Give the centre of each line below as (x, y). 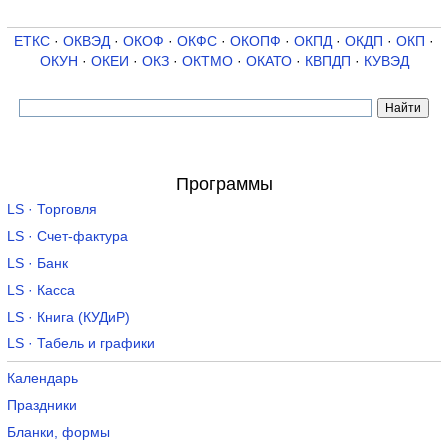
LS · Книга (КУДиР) (68, 317)
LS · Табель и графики (80, 344)
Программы (224, 183)
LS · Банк (37, 263)
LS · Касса (40, 290)
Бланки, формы (58, 432)
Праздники (41, 405)
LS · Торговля (51, 210)
